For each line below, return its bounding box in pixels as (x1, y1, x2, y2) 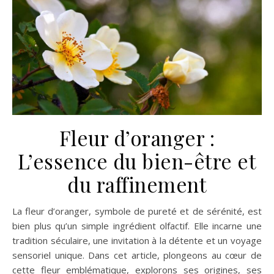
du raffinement (67, 171, 207, 198)
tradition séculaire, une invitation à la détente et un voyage (12, 234, 262, 247)
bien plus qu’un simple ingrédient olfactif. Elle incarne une (12, 220, 262, 232)
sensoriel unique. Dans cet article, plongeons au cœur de (12, 249, 262, 262)
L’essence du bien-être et (17, 147, 257, 175)
